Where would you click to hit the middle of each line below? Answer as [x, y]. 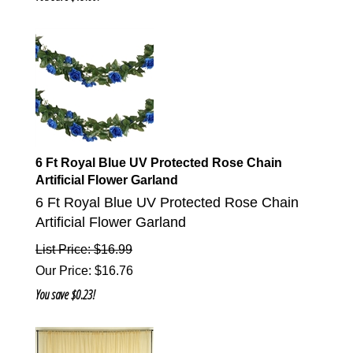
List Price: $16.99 [84, 250]
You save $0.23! [65, 295]
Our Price [62, 271]
